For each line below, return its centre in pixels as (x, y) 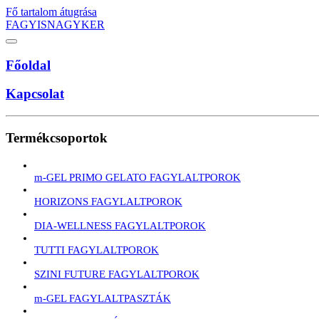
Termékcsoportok (57, 137)
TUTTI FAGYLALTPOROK (96, 250)
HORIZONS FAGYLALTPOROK (108, 201)
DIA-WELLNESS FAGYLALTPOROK (120, 225)
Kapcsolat (35, 94)
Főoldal (28, 65)
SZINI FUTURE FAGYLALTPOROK (117, 274)
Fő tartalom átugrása (51, 12)
